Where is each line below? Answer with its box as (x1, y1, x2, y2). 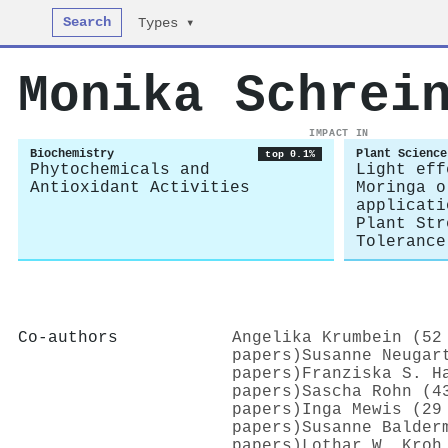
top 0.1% (265, 148, 315, 160)
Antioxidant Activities (30, 179, 250, 197)
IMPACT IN (309, 127, 369, 139)
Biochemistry (30, 147, 114, 161)
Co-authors (18, 328, 118, 347)
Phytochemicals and (30, 161, 210, 179)
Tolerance (356, 233, 446, 251)
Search (63, 15, 112, 30)
